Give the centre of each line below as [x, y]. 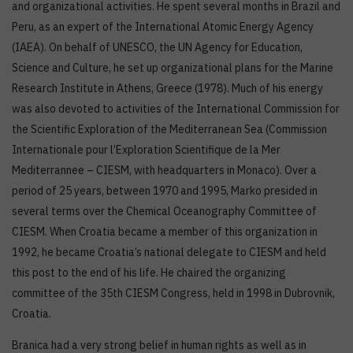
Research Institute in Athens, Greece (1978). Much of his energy [167, 89]
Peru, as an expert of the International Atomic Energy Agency [163, 27]
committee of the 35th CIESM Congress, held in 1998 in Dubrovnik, [173, 294]
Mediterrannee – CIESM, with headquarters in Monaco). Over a [164, 171]
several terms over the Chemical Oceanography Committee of [164, 212]
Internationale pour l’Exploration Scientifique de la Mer [146, 150]
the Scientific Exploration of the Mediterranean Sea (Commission [169, 130]
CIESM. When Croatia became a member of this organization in [165, 232]
